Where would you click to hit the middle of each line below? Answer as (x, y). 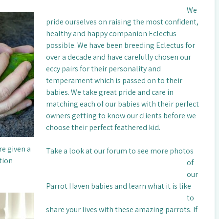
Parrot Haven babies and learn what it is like (118, 186)
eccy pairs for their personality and (103, 68)
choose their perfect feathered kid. (103, 127)
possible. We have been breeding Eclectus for (120, 45)
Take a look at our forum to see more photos (120, 151)
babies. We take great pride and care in (109, 92)
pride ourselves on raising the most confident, (122, 22)
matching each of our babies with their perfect (122, 104)
